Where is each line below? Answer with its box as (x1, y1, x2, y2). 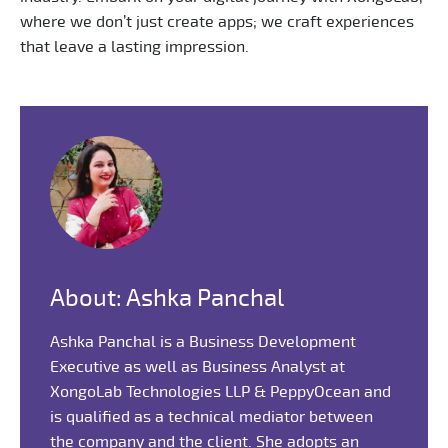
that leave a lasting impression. (20, 38, 249, 55)
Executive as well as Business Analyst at (50, 358, 345, 375)
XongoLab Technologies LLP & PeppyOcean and (50, 383, 391, 400)
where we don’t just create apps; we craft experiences (20, 13, 414, 30)
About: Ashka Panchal (50, 286, 284, 311)
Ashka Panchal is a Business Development (50, 333, 356, 350)
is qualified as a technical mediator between (50, 408, 373, 425)
